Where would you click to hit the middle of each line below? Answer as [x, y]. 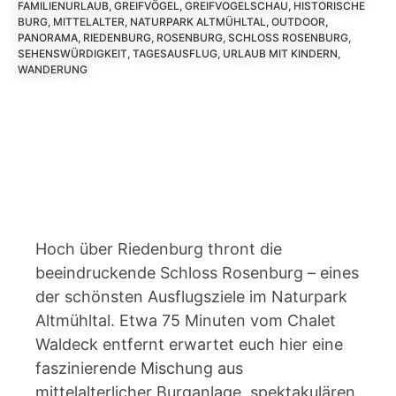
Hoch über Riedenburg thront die [159, 249]
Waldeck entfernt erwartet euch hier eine [189, 344]
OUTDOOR [298, 22]
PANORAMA [48, 38]
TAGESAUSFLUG [175, 53]
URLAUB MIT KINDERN [280, 53]
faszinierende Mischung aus [139, 368]
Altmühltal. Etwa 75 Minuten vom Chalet [186, 320]
